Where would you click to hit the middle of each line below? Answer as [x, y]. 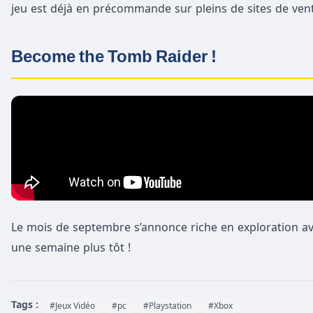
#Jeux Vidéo [72, 305]
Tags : [25, 304]
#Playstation [167, 305]
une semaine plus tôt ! [71, 247]
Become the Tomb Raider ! [114, 56]
